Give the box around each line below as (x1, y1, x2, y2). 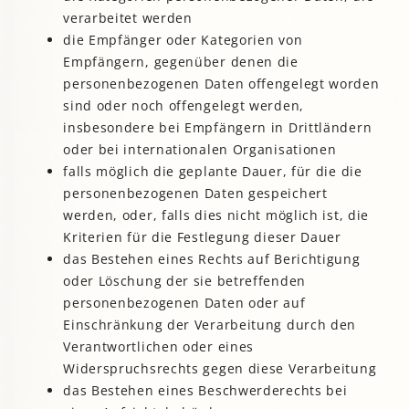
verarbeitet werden (63, 9, 193, 27)
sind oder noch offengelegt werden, (63, 97, 304, 115)
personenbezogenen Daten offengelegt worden (63, 75, 380, 93)
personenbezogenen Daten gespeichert (63, 184, 328, 203)
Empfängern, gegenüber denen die (63, 53, 299, 71)
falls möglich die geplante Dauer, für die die (63, 163, 362, 181)
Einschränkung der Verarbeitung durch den (63, 316, 357, 334)
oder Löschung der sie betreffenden (63, 272, 306, 290)
